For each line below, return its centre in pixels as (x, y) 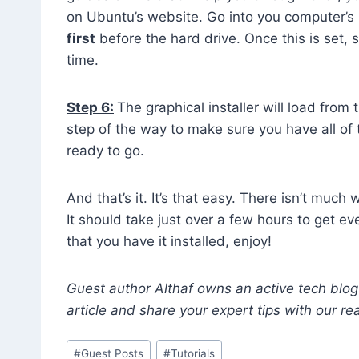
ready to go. (105, 150)
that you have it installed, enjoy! (169, 241)
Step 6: (90, 107)
